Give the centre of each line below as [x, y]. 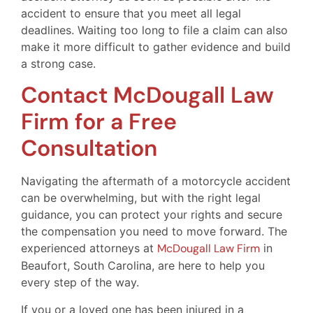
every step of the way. [80, 283]
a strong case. [58, 63]
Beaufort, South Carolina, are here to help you [143, 266]
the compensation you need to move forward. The [154, 232]
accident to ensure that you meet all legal [131, 13]
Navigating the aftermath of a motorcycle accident [156, 181]
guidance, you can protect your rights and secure [152, 215]
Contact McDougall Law [147, 95]
